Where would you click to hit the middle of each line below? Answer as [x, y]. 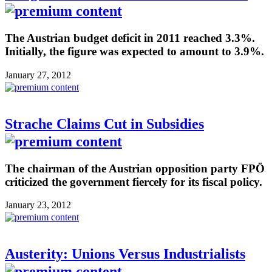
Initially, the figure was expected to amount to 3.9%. [134, 52]
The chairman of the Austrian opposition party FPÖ [135, 168]
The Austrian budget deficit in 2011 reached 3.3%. [130, 38]
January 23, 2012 [38, 205]
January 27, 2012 [38, 75]
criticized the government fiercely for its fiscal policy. [134, 182]
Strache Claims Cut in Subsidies [104, 124]
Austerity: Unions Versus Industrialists [125, 254]
